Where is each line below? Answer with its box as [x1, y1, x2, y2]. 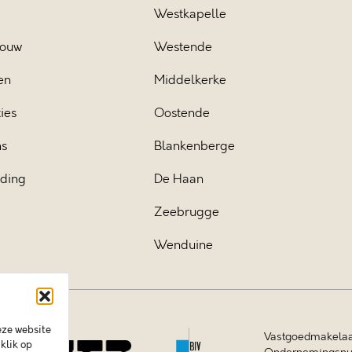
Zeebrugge [154, 203, 220, 220]
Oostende [154, 104, 211, 121]
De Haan [154, 170, 204, 187]
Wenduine [154, 236, 214, 253]
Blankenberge [154, 137, 236, 154]
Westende [154, 38, 213, 55]
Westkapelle [154, 5, 227, 22]
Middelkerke [154, 71, 227, 88]
